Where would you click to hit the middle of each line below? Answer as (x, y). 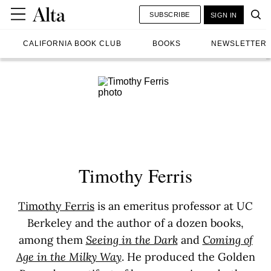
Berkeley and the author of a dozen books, (135, 223)
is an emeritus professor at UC (174, 206)
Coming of (227, 240)
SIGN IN (224, 15)
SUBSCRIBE (170, 14)
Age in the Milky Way (69, 256)
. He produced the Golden (188, 256)
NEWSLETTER (239, 44)
